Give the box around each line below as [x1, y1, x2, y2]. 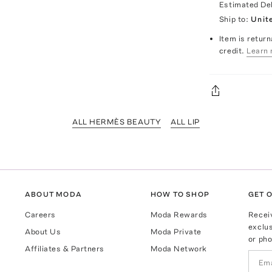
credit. [219, 46, 245, 55]
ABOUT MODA [25, 190, 83, 199]
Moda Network [150, 244, 207, 254]
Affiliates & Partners [25, 244, 105, 254]
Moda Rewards [150, 210, 208, 220]
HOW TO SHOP [150, 190, 209, 199]
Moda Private [150, 227, 202, 237]
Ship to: [219, 15, 249, 24]
